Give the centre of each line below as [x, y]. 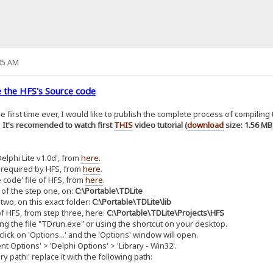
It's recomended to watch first [58, 125]
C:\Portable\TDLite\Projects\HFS [165, 212]
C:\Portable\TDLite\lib [131, 201]
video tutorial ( [160, 125]
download [205, 125]
